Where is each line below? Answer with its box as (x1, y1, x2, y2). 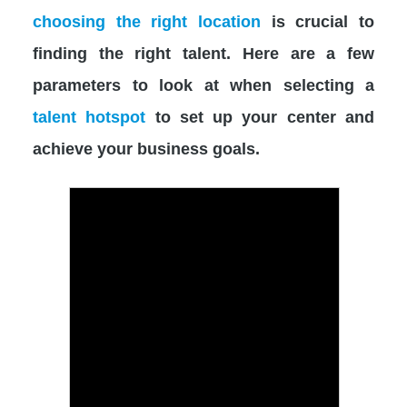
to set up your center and (145, 107, 375, 126)
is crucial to (261, 12, 374, 31)
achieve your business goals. (33, 139, 260, 158)
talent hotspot (33, 107, 146, 126)
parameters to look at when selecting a (33, 75, 374, 94)
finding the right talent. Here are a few (33, 44, 374, 63)
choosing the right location (33, 12, 261, 31)
